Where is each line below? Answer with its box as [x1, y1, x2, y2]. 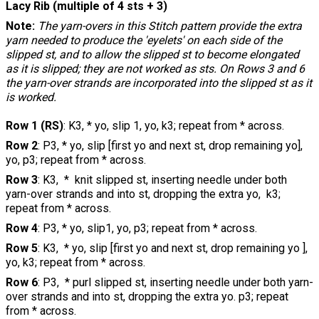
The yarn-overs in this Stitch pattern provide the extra [38, 19, 302, 33]
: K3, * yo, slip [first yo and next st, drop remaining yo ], [38, 241, 308, 256]
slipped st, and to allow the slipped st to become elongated [6, 48, 299, 62]
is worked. [6, 90, 56, 105]
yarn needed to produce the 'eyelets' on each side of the [6, 33, 282, 48]
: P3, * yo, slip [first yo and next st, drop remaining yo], [38, 139, 303, 153]
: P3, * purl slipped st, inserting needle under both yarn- [38, 276, 313, 290]
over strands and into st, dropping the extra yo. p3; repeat [6, 290, 288, 304]
